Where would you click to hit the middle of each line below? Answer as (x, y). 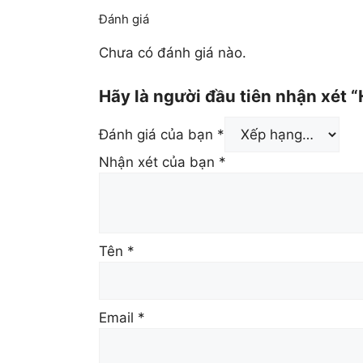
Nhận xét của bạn (159, 162)
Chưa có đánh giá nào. (173, 53)
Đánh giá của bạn (158, 134)
